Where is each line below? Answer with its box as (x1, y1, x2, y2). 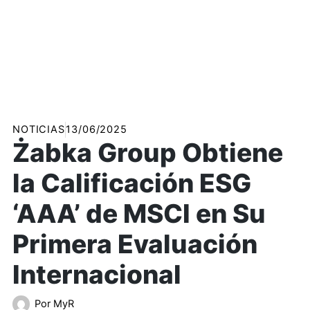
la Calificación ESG (12, 167, 251, 199)
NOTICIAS (12, 123, 66, 136)
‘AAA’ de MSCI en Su (12, 198, 266, 230)
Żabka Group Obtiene (12, 137, 283, 169)
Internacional (12, 259, 181, 291)
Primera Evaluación (12, 228, 257, 260)
